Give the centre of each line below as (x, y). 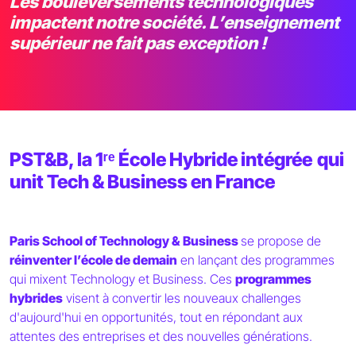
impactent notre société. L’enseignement (174, 22)
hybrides (36, 298)
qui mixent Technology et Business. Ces (122, 279)
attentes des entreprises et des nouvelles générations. (163, 336)
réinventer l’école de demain (93, 259)
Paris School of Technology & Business (125, 240)
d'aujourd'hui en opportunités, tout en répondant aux (156, 317)
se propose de (281, 240)
